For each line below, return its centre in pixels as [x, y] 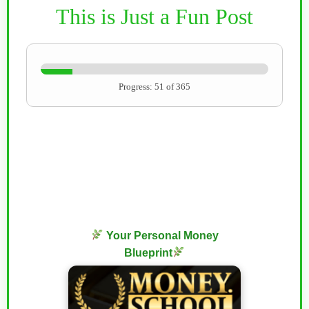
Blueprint [148, 252]
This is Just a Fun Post [154, 16]
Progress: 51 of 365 [154, 86]
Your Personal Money [161, 235]
